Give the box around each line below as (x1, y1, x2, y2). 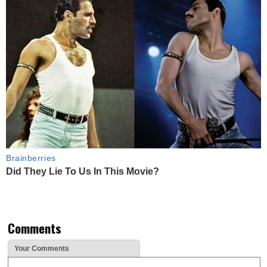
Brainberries (6, 153, 56, 163)
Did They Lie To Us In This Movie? (6, 166, 159, 176)
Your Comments (14, 244, 69, 253)
